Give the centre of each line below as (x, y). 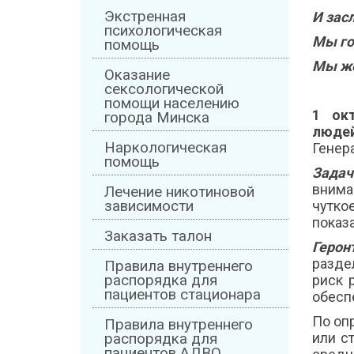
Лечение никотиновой (179, 192)
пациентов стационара (183, 295)
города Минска (157, 118)
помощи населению (172, 104)
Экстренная (145, 17)
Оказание (137, 75)
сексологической (164, 90)
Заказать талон (158, 237)
